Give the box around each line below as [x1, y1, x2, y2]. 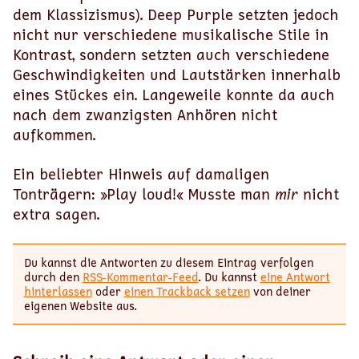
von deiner [249, 282, 311, 300]
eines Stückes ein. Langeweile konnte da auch [13, 84, 335, 105]
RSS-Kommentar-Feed [82, 268, 199, 285]
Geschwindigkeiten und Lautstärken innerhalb [13, 64, 341, 85]
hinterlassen [23, 282, 92, 300]
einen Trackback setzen [123, 282, 250, 300]
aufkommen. [13, 124, 95, 145]
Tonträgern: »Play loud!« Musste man [13, 184, 275, 204]
